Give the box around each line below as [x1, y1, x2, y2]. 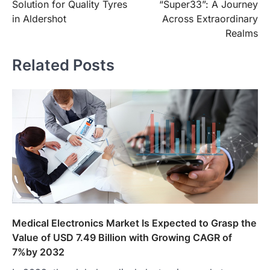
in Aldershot [12, 13, 66, 25]
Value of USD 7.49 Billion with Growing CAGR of [12, 231, 232, 244]
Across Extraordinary [162, 13, 258, 25]
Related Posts [12, 55, 115, 74]
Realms [225, 27, 258, 40]
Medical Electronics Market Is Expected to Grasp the [12, 217, 257, 230]
